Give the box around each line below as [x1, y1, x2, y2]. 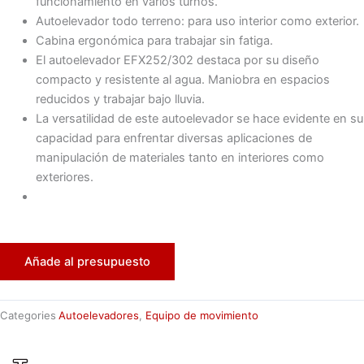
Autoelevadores [58, 309, 139, 323]
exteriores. [35, 169, 93, 184]
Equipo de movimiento [145, 309, 258, 323]
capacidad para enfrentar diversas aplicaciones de [35, 130, 312, 145]
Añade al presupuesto [24, 253, 151, 269]
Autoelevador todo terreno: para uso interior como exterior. [35, 13, 359, 28]
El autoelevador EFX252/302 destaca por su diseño [35, 52, 319, 67]
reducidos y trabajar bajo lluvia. [35, 91, 205, 106]
